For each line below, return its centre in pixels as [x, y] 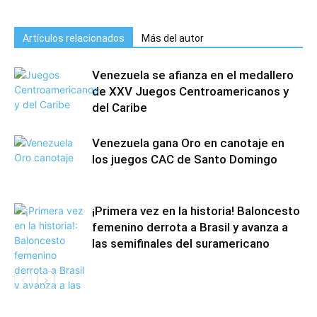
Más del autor [173, 38]
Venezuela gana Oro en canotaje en [188, 143]
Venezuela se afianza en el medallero [193, 75]
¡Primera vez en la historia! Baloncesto [196, 211]
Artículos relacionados [74, 38]
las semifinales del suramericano [181, 243]
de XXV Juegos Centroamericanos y [190, 91]
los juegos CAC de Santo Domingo [185, 159]
